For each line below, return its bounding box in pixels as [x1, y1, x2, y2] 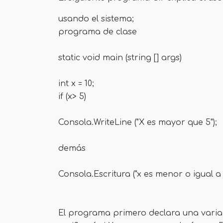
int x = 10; [58, 79, 94, 88]
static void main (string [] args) [58, 53, 182, 62]
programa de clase [58, 27, 137, 36]
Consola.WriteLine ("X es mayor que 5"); [58, 118, 217, 127]
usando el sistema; [58, 14, 134, 23]
